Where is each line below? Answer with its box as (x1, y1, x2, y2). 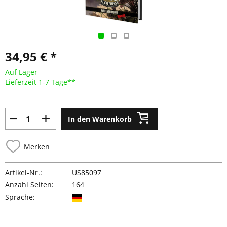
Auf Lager (5, 67, 37, 77)
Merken (24, 141, 50, 152)
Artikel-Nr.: (5, 168, 42, 177)
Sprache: (5, 192, 35, 202)
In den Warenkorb (68, 113, 132, 124)
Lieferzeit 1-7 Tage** (5, 77, 75, 87)
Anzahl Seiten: (5, 180, 54, 190)
